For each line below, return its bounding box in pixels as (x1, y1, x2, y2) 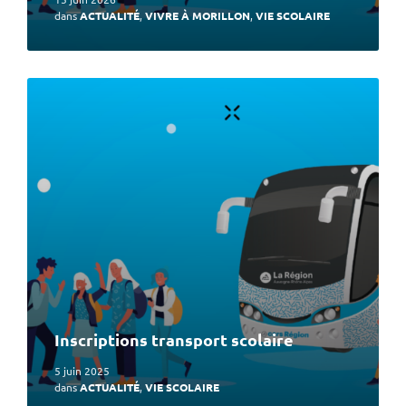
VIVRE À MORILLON (145, 8, 250, 24)
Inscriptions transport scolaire (54, 329, 294, 351)
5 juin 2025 (54, 363, 110, 379)
